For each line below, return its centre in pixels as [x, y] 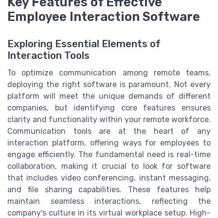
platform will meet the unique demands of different [109, 96]
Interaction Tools [48, 55]
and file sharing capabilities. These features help [109, 189]
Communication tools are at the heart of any [109, 131]
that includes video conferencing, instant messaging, [109, 178]
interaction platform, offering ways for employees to [109, 143]
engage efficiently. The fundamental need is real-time [109, 154]
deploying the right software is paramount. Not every [109, 84]
